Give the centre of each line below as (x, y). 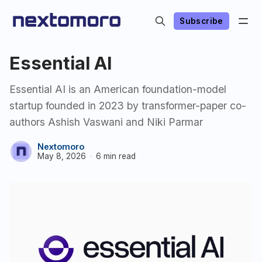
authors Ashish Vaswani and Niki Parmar (106, 122)
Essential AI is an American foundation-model (118, 89)
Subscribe (201, 21)
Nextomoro (61, 147)
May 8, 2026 (62, 156)
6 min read (116, 156)
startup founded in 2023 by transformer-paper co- (128, 106)
